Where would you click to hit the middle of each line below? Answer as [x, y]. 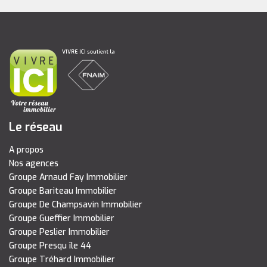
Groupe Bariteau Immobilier [63, 191]
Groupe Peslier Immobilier [59, 232]
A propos [26, 150]
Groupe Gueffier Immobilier [62, 218]
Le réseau [36, 127]
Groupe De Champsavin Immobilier [76, 205]
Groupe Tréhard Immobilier [62, 260]
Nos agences [34, 164]
